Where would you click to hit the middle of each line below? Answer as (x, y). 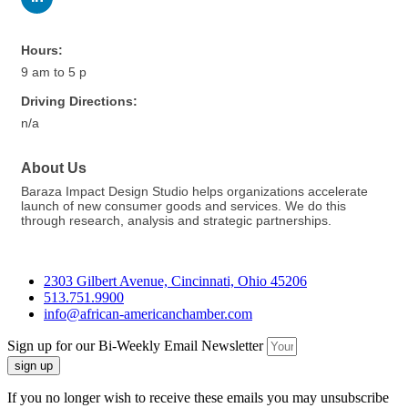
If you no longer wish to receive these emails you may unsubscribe (198, 398)
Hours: (42, 50)
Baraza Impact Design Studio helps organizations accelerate (194, 191)
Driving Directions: (79, 101)
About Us (54, 168)
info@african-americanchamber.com (148, 314)
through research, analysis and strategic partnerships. (176, 220)
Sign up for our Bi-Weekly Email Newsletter (137, 346)
